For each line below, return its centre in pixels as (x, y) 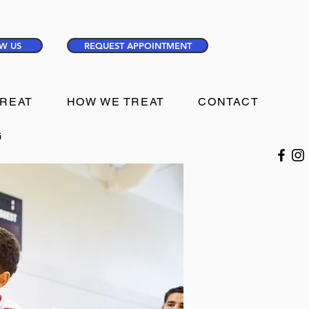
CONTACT (229, 102)
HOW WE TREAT (116, 102)
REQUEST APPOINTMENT (138, 46)
